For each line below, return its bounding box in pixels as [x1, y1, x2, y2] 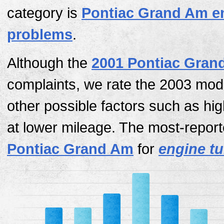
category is [7, 4, 81, 21]
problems [7, 26, 72, 42]
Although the [7, 55, 91, 71]
